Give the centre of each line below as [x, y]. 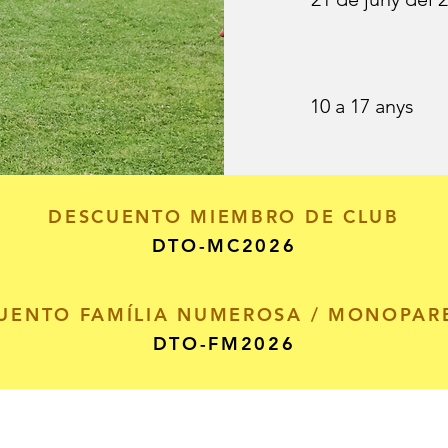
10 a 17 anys [362, 106]
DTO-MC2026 [224, 245]
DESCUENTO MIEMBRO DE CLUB [224, 216]
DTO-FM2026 [224, 343]
